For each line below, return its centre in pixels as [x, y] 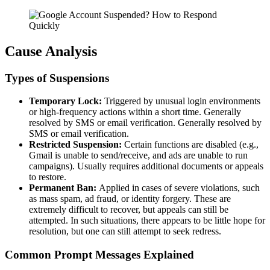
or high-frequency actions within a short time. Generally [135, 112]
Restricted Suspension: [75, 145]
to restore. [48, 177]
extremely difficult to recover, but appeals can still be [129, 210]
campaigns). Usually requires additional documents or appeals [146, 166]
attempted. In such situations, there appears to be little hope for [147, 221]
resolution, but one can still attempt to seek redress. [125, 231]
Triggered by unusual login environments [182, 101]
